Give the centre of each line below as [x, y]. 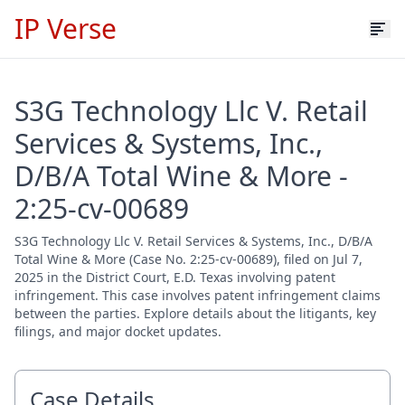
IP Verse [66, 28]
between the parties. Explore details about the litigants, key [195, 313]
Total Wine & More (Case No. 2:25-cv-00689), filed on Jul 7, [188, 259]
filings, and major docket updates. [118, 331]
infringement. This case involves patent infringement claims [198, 295]
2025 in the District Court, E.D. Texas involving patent [175, 277]
